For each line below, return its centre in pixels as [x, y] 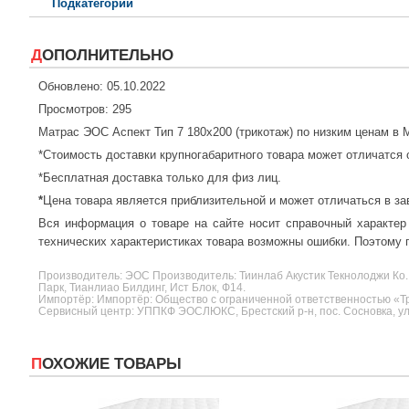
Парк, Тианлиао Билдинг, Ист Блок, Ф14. [142, 288]
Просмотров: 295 [85, 110]
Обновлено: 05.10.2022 [102, 87]
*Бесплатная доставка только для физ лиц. [160, 178]
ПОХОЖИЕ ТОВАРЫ [112, 364]
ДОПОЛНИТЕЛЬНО [108, 56]
